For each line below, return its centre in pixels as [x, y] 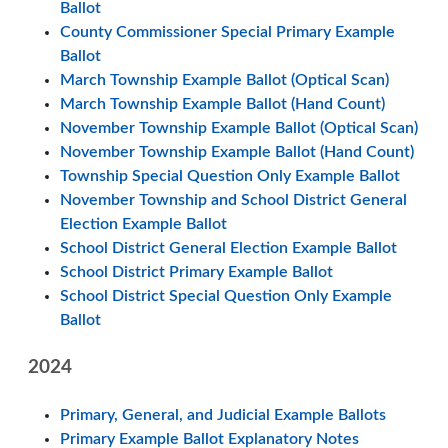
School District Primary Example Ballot [196, 272]
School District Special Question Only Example [226, 296]
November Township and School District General [233, 200]
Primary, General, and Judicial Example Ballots [223, 415]
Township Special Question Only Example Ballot [230, 176]
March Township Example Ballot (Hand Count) [222, 104]
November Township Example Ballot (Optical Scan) [239, 128]
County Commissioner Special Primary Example [227, 32]
